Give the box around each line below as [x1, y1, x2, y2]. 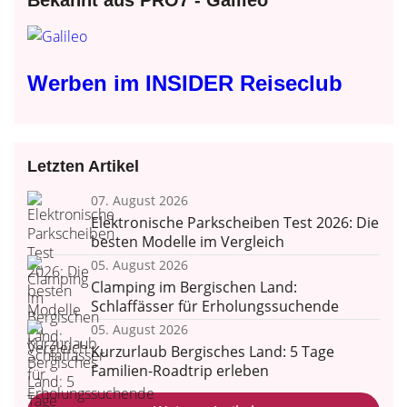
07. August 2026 [91, 192, 188, 209]
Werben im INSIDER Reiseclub [27, 70, 342, 95]
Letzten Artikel [27, 156, 139, 175]
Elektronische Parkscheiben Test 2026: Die [91, 213, 379, 233]
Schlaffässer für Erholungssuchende [91, 296, 339, 316]
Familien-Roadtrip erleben [91, 361, 269, 381]
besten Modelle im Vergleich [91, 232, 284, 252]
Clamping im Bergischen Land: [91, 277, 297, 297]
